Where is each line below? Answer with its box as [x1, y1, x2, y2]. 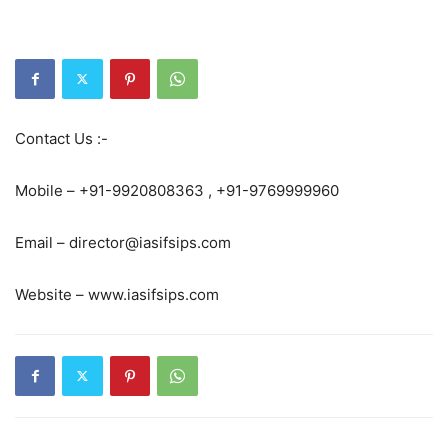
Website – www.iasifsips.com [15, 284, 219, 304]
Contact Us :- [15, 128, 108, 148]
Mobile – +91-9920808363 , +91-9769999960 [15, 180, 339, 200]
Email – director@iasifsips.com [15, 232, 231, 252]
